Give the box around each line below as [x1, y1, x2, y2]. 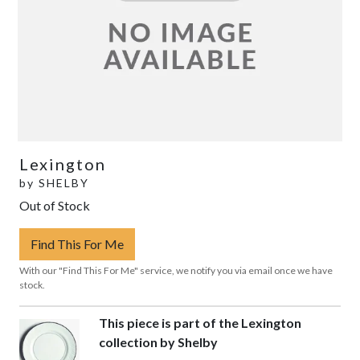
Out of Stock [19, 197, 90, 213]
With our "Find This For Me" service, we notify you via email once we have [19, 264, 333, 276]
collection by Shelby [98, 333, 218, 350]
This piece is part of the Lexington [98, 314, 301, 330]
